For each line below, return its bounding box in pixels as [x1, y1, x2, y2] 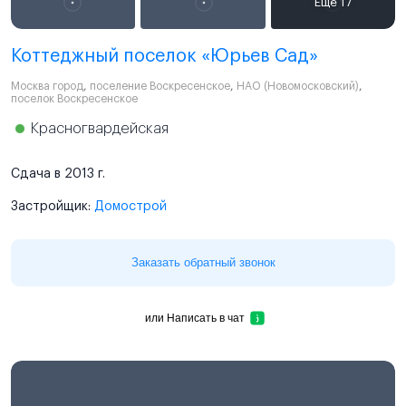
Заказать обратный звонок [130, 255, 275, 269]
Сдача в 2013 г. [11, 167, 105, 180]
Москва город [11, 80, 83, 92]
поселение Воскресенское [90, 80, 230, 92]
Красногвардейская [31, 121, 169, 136]
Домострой [94, 199, 167, 213]
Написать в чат [227, 311, 245, 324]
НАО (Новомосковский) [237, 80, 359, 92]
